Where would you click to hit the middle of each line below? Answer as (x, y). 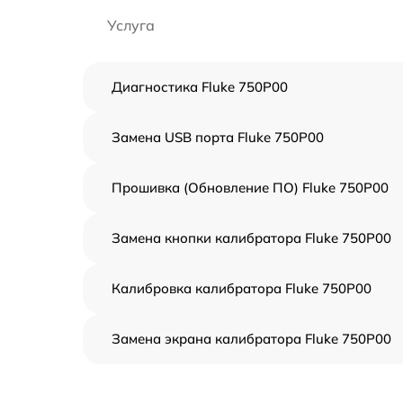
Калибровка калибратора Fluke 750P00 (242, 288)
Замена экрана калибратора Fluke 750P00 (251, 339)
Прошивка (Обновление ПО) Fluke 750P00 (250, 188)
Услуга (131, 25)
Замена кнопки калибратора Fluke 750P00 (251, 238)
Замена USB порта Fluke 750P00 (218, 137)
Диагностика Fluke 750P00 (200, 87)
